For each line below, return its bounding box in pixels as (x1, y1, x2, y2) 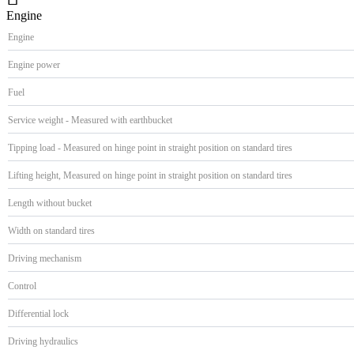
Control (8, 280, 36, 292)
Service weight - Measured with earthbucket (8, 114, 172, 126)
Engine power (8, 58, 60, 70)
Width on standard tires (8, 224, 95, 236)
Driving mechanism (8, 252, 81, 264)
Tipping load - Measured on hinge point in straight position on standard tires (8, 141, 292, 153)
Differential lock (8, 307, 69, 319)
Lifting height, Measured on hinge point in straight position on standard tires (8, 169, 292, 181)
